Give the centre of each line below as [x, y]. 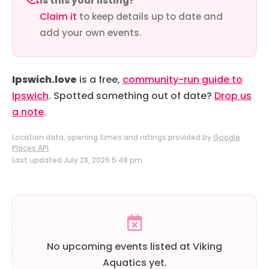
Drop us [233, 95]
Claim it [58, 16]
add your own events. [90, 32]
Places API [30, 148]
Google [227, 137]
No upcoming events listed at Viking [134, 247]
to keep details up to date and [150, 16]
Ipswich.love [44, 79]
